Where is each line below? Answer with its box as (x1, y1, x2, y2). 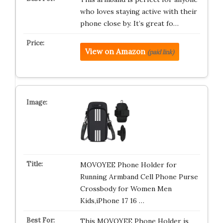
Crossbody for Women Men (80, 184, 172, 193)
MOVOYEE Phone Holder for (80, 160, 177, 169)
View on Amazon (85, 47, 145, 56)
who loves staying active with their (80, 7, 197, 16)
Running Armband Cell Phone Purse (80, 172, 198, 181)
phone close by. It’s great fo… (80, 19, 179, 28)
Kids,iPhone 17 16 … (80, 196, 144, 205)
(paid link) (147, 48, 174, 56)
